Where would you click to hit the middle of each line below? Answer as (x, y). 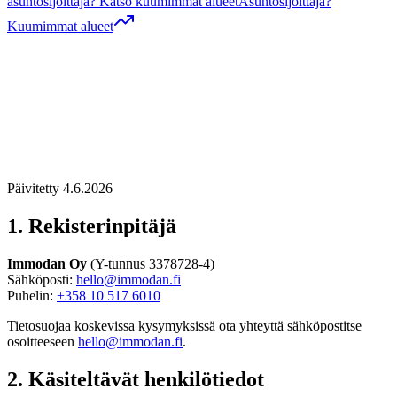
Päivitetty (35, 188)
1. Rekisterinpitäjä (92, 226)
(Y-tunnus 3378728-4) (151, 263)
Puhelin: (32, 295)
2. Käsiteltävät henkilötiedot (136, 379)
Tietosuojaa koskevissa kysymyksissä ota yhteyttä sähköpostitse (184, 325)
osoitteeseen (41, 341)
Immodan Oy (47, 263)
